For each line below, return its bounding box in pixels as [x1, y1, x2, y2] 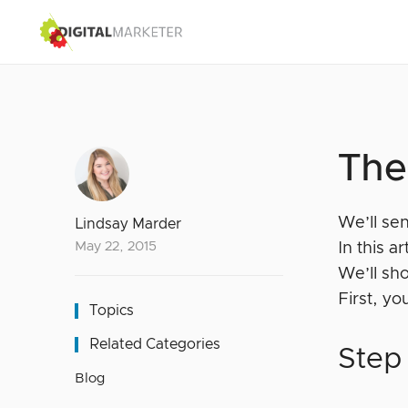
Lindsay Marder [75, 217, 181, 231]
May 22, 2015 [75, 240, 157, 253]
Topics [89, 303, 134, 318]
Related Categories [89, 337, 220, 352]
